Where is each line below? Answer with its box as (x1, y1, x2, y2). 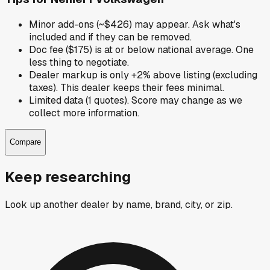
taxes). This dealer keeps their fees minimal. (29, 81, 224, 94)
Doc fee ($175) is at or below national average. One (29, 43, 254, 56)
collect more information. (29, 106, 139, 119)
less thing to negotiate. (29, 55, 129, 69)
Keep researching (5, 167, 131, 186)
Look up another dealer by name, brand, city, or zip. (5, 198, 233, 211)
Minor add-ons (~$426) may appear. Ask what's (29, 17, 240, 31)
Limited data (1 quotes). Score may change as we (29, 93, 242, 107)
